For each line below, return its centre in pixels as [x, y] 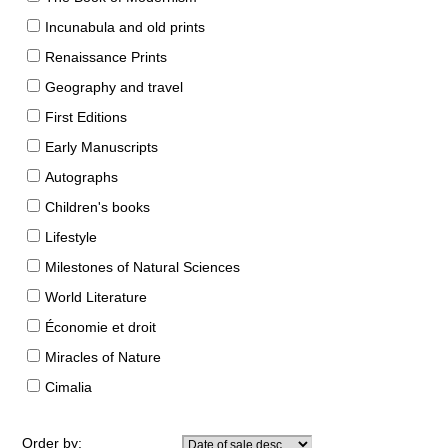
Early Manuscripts [101, 146]
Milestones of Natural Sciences [142, 266]
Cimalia [68, 386]
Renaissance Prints [105, 56]
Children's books [97, 206]
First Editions [85, 116]
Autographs [81, 176]
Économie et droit [100, 326]
